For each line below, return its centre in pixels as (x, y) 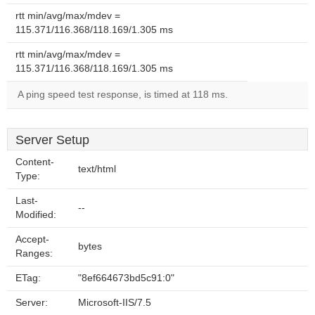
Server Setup (52, 140)
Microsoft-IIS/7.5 (115, 303)
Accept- (32, 239)
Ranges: (34, 253)
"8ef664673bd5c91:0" (126, 278)
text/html (97, 169)
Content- (35, 162)
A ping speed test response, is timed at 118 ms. (123, 95)
